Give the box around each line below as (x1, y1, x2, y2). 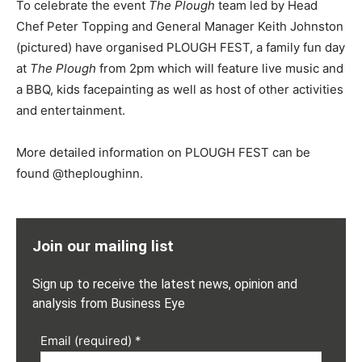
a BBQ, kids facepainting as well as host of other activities (16, 82, 343, 98)
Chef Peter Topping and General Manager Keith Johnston (16, 19, 343, 35)
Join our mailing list (32, 237, 174, 256)
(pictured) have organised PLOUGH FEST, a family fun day (16, 40, 345, 56)
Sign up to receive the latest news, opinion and (32, 276, 297, 293)
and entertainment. (16, 103, 128, 119)
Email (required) (40, 333, 135, 349)
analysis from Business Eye (32, 296, 185, 312)
